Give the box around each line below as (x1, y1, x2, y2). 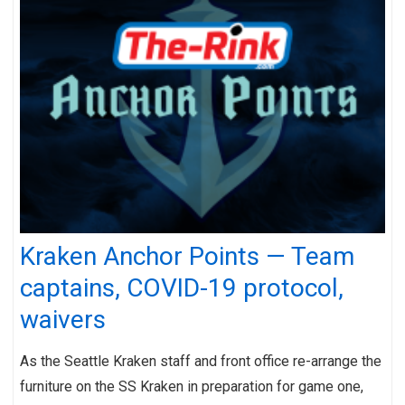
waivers (20, 304, 106, 334)
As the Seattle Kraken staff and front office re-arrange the (20, 352, 381, 370)
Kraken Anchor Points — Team (20, 240, 354, 271)
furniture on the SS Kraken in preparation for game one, (20, 377, 363, 395)
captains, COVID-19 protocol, (20, 272, 344, 303)
